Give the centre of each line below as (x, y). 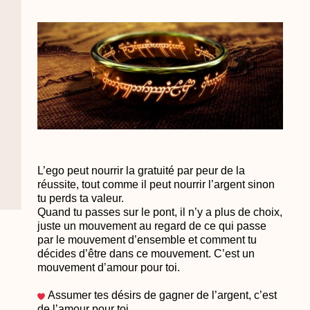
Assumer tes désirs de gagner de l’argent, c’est (161, 295)
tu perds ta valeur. (80, 198)
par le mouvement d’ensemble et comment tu (147, 239)
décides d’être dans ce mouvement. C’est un (146, 253)
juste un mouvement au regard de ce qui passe (152, 226)
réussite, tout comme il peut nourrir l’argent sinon (156, 184)
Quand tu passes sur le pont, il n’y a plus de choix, (159, 212)
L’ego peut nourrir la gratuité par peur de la (141, 170)
